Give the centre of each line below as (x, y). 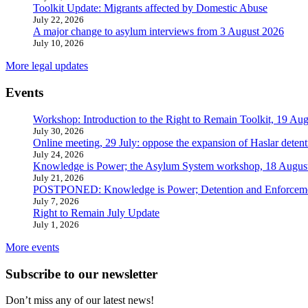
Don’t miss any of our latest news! (80, 300)
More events (32, 247)
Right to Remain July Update (96, 212)
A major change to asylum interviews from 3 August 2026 (158, 32)
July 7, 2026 (56, 201)
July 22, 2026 (58, 20)
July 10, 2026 (58, 43)
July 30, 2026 (58, 131)
